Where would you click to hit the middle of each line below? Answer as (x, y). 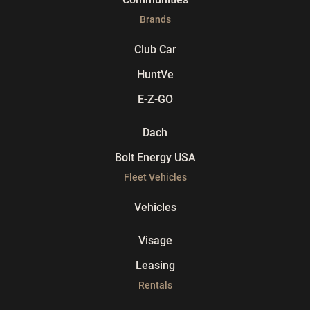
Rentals (155, 285)
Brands (155, 19)
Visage (155, 240)
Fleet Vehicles (155, 177)
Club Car (155, 49)
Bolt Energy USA (155, 157)
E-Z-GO (155, 99)
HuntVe (155, 74)
